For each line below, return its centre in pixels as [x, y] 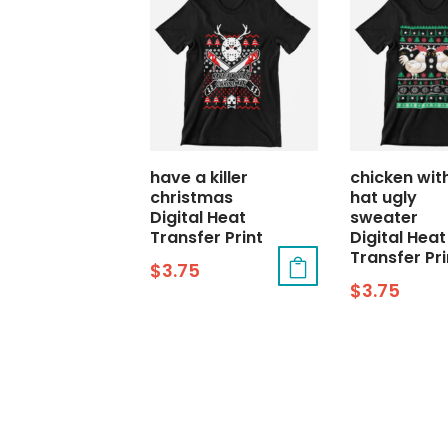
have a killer [199, 178]
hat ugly [383, 198]
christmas [192, 198]
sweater [383, 218]
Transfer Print [207, 238]
